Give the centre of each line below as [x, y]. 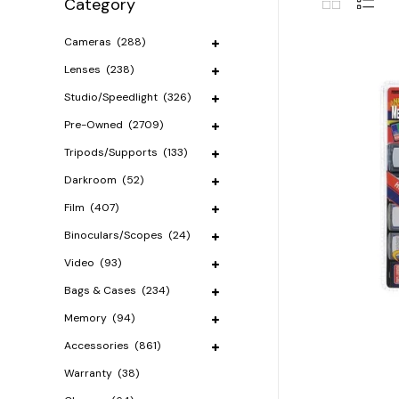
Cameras [89, 42]
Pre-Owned [95, 125]
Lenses [84, 69]
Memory [87, 318]
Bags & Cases [102, 290]
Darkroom [92, 180]
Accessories [98, 346]
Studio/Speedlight [112, 97]
